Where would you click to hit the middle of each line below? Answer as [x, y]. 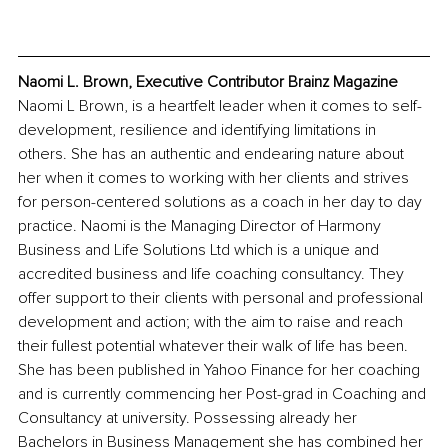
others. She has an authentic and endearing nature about [213, 154]
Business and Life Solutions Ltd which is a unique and [200, 250]
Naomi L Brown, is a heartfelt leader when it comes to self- [220, 106]
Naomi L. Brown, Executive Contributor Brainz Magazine [208, 82]
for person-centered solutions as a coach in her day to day [222, 202]
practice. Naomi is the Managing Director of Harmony [201, 226]
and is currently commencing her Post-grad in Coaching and [224, 394]
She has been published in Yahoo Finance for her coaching [221, 370]
